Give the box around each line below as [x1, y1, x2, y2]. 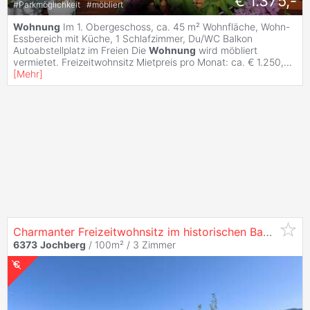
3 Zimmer [133, 238, 176, 250]
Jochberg [40, 238, 86, 250]
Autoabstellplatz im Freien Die [13, 44, 149, 56]
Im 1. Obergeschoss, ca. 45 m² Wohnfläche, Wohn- [60, 20, 290, 33]
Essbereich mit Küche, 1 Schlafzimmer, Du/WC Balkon [13, 32, 253, 44]
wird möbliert [196, 44, 257, 56]
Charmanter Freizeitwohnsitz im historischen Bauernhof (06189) [263, 224, 272, 239]
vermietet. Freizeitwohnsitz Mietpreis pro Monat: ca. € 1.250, [13, 55, 284, 68]
